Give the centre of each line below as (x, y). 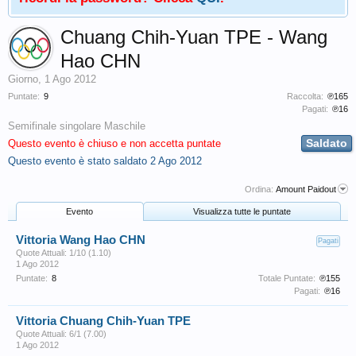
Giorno (23, 79)
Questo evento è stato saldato (79, 161)
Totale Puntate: (287, 278)
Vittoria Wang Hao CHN (81, 240)
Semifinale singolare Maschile (77, 126)
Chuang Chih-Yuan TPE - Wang (194, 37)
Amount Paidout (306, 189)
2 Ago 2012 (176, 161)
